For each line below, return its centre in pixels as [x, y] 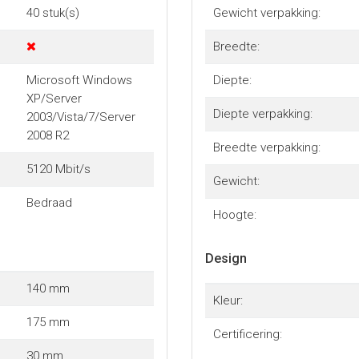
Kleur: [228, 300]
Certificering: [247, 334]
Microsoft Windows [79, 80]
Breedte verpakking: [266, 147]
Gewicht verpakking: [266, 12]
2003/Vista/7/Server [81, 117]
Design [226, 258]
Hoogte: [234, 214]
